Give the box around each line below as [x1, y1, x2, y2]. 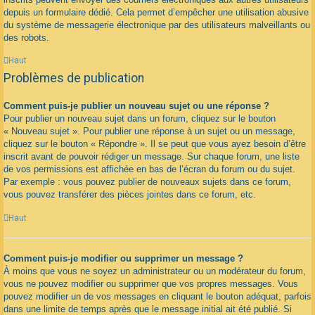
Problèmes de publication [4, 71, 144, 86]
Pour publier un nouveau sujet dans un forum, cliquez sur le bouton [4, 113, 276, 124]
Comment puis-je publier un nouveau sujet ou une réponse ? [4, 101, 269, 112]
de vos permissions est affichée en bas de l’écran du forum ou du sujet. [4, 164, 295, 175]
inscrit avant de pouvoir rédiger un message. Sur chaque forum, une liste [4, 151, 300, 162]
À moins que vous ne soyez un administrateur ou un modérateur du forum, [4, 265, 306, 276]
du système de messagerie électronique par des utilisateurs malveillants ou [4, 19, 310, 30]
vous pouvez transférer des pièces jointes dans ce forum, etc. [4, 189, 256, 200]
